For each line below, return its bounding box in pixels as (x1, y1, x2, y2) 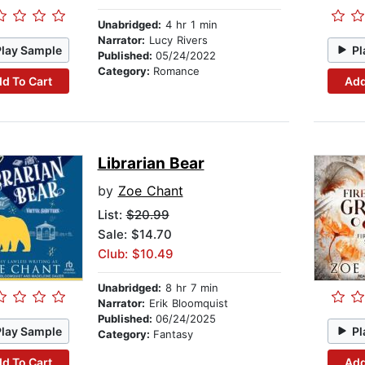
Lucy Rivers (144, 33, 208, 47)
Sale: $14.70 (97, 226, 172, 243)
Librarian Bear (97, 154, 204, 174)
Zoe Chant (117, 182, 183, 200)
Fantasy (152, 328, 193, 341)
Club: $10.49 (97, 246, 174, 262)
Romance (152, 64, 200, 78)
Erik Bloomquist (144, 297, 228, 310)
